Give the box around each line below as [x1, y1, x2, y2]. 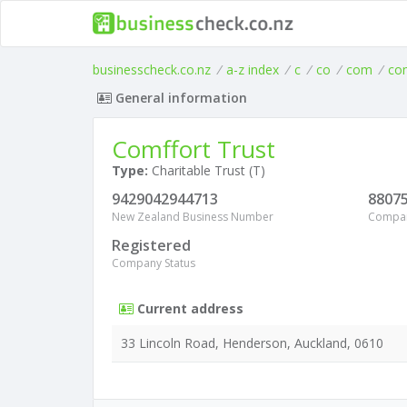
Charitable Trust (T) [148, 162, 265, 179]
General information [112, 89, 247, 106]
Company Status [112, 255, 195, 271]
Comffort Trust [112, 133, 275, 165]
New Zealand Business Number [112, 209, 273, 224]
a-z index [226, 61, 279, 78]
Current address [134, 300, 243, 317]
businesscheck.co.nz [93, 61, 211, 78]
